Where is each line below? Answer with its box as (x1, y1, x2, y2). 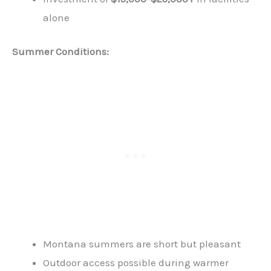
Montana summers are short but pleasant (43, 238, 241, 250)
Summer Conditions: (12, 45, 109, 58)
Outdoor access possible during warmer (43, 256, 229, 269)
